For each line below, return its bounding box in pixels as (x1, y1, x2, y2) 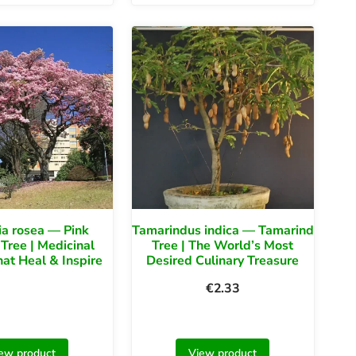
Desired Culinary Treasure (146, 251, 300, 269)
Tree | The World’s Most (152, 236, 294, 254)
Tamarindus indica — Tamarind (131, 221, 314, 239)
